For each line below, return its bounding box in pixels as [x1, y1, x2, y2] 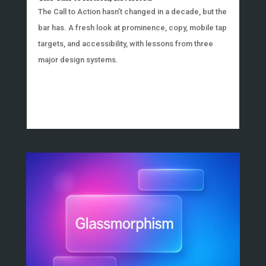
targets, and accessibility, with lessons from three [37, 39, 213, 49]
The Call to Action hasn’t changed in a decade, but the [37, 7, 227, 17]
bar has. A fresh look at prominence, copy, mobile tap [37, 23, 227, 33]
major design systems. [37, 55, 118, 65]
